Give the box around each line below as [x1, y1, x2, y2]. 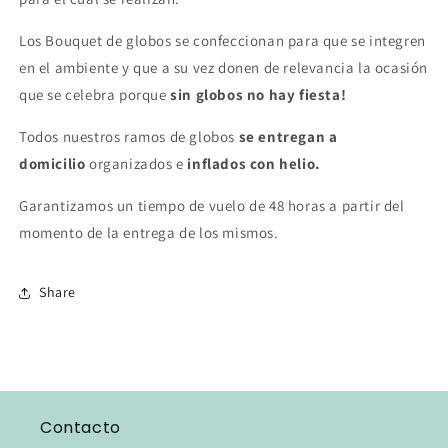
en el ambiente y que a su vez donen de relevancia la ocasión [19, 57, 429, 77]
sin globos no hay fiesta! [170, 84, 347, 104]
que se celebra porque [19, 84, 171, 104]
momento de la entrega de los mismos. [19, 222, 279, 242]
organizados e [89, 153, 184, 173]
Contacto [40, 416, 121, 439]
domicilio [19, 153, 86, 173]
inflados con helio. [187, 153, 320, 173]
